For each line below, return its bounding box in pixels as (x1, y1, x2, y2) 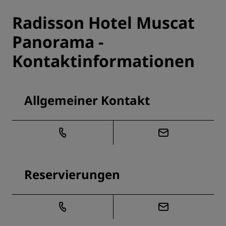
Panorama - (12, 31, 103, 53)
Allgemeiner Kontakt (24, 92, 150, 109)
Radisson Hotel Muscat (12, 12, 195, 34)
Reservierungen (24, 166, 120, 183)
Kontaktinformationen (12, 50, 195, 72)
